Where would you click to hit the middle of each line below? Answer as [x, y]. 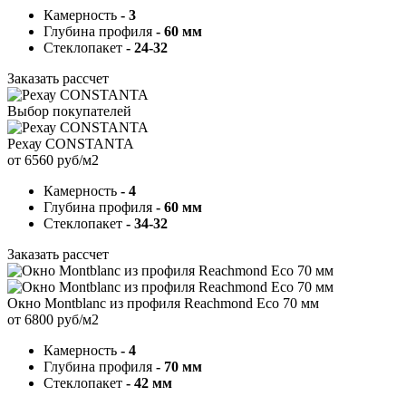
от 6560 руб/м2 [53, 159]
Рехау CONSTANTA [71, 143]
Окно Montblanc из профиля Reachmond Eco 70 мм [163, 303]
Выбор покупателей [69, 111]
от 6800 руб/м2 [53, 319]
